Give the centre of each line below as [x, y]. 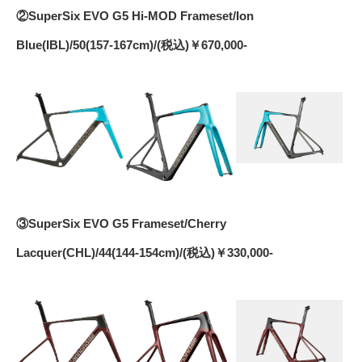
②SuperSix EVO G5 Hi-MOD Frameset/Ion [135, 15]
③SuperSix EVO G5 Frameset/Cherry [121, 223]
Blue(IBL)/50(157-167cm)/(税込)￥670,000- [132, 44]
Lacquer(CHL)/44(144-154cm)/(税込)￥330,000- [145, 252]
